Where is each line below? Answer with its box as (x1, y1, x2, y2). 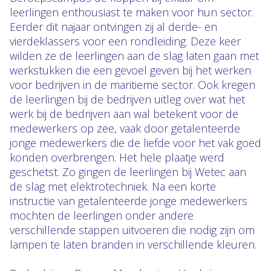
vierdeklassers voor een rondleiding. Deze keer (10, 34, 241, 48)
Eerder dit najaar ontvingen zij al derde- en (10, 19, 217, 34)
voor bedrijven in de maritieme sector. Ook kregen (10, 77, 255, 92)
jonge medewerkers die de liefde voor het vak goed (10, 135, 261, 150)
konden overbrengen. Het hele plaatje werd (10, 150, 224, 165)
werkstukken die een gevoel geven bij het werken (10, 63, 251, 77)
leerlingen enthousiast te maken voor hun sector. (10, 5, 253, 19)
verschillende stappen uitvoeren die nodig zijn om (10, 223, 255, 237)
